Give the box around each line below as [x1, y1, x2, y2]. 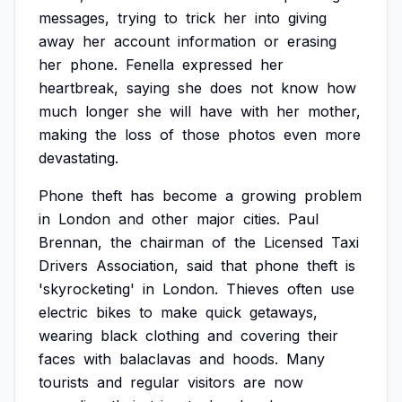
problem [304, 187, 362, 205]
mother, [308, 102, 361, 120]
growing [241, 187, 296, 205]
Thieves [226, 280, 279, 298]
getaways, [249, 303, 318, 321]
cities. [243, 210, 280, 228]
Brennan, [39, 233, 102, 251]
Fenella [126, 56, 174, 74]
